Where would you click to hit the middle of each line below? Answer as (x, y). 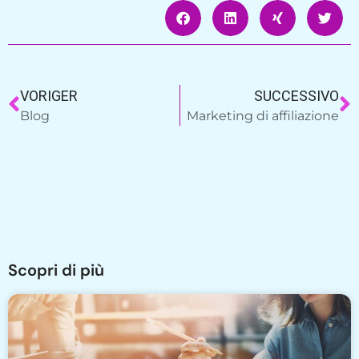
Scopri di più (56, 270)
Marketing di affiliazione (263, 115)
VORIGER (49, 95)
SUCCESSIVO (296, 95)
